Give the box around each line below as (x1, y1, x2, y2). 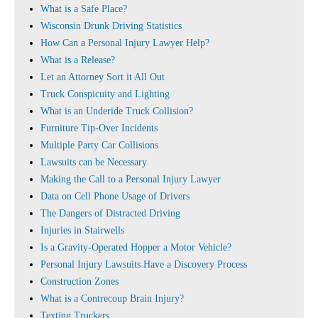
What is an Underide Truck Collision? (40, 106, 193, 116)
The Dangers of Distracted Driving (40, 208, 180, 219)
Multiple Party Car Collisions (40, 140, 158, 150)
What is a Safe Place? (40, 4, 127, 14)
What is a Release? (40, 55, 115, 65)
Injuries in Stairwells (40, 225, 124, 236)
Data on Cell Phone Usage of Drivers (40, 191, 190, 202)
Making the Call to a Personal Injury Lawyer (40, 174, 221, 185)
